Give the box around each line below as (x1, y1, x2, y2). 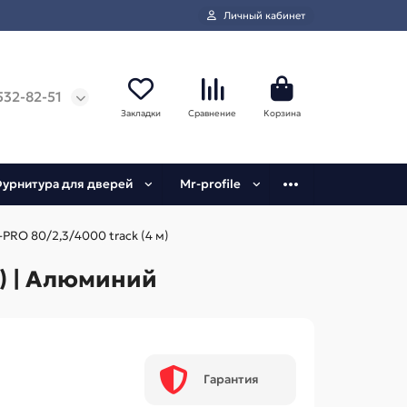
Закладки (121, 106, 161, 119)
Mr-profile (179, 176, 241, 193)
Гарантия (203, 372, 259, 388)
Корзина (263, 106, 301, 119)
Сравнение (188, 106, 236, 119)
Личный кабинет (223, 8, 305, 22)
